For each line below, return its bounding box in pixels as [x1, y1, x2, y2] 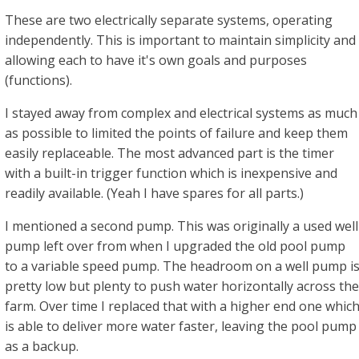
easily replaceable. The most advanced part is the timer [5, 144, 334, 162]
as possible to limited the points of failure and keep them [5, 124, 348, 142]
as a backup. [5, 337, 79, 355]
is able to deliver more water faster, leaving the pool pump [5, 317, 357, 335]
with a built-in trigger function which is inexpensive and [5, 164, 337, 182]
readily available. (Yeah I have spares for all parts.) [5, 184, 304, 202]
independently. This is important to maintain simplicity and [5, 31, 356, 49]
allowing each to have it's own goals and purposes [5, 51, 307, 69]
